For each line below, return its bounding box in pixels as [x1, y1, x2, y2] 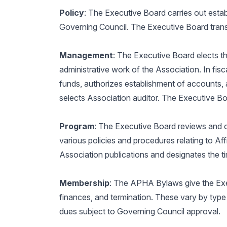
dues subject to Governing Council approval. [59, 206, 220, 216]
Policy [59, 8, 84, 18]
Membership [59, 178, 109, 188]
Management [59, 50, 113, 60]
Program [59, 121, 94, 131]
